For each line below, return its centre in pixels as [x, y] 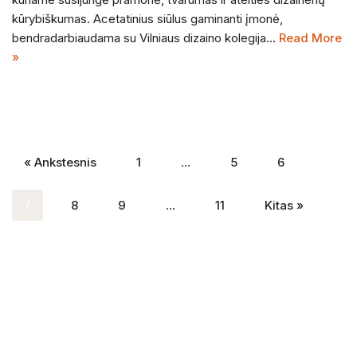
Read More [310, 38]
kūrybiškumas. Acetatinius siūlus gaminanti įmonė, [147, 19]
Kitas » [284, 206]
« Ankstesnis [60, 163]
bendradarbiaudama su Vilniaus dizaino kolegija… [145, 38]
